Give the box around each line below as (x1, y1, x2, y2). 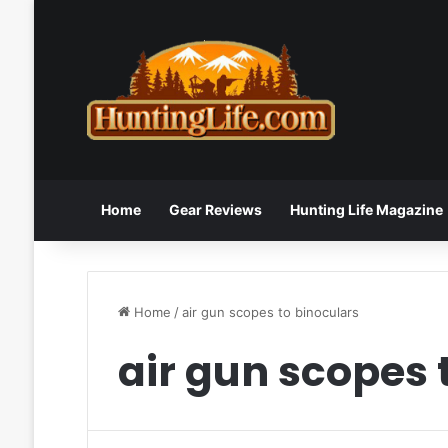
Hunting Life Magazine (289, 200, 443, 218)
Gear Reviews (168, 200, 262, 218)
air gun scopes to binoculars (181, 303, 359, 320)
